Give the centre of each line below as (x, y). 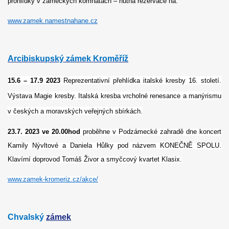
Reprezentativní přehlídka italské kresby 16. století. (142, 80)
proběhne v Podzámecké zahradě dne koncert (151, 131)
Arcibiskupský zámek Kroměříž (68, 59)
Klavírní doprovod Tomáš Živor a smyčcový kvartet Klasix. (95, 159)
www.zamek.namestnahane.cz (53, 20)
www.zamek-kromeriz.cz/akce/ (53, 179)
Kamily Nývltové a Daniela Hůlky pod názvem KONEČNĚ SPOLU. (114, 145)
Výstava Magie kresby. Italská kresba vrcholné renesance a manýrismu (114, 96)
